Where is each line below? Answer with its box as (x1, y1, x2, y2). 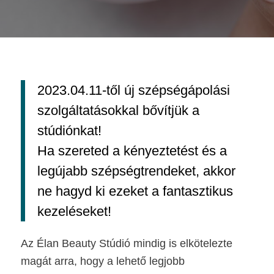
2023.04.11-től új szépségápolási (37, 82, 230, 98)
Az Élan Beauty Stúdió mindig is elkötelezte (20, 237, 232, 250)
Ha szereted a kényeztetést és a (37, 143, 227, 158)
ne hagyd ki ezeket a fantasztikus (37, 183, 233, 199)
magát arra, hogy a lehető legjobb (20, 255, 185, 268)
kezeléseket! (37, 203, 111, 219)
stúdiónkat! (37, 122, 102, 138)
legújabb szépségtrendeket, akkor (37, 163, 235, 179)
